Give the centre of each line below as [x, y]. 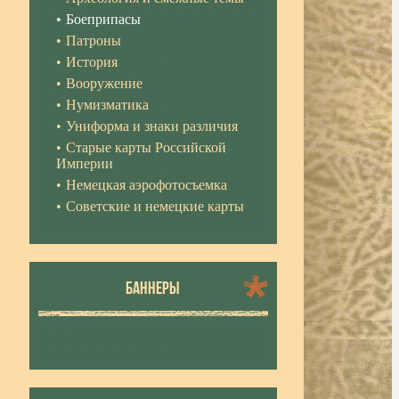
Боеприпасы [103, 19]
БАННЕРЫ [153, 288]
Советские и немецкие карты [155, 206]
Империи [84, 163]
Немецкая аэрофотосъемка [146, 185]
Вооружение [104, 83]
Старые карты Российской [146, 147]
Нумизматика [107, 105]
